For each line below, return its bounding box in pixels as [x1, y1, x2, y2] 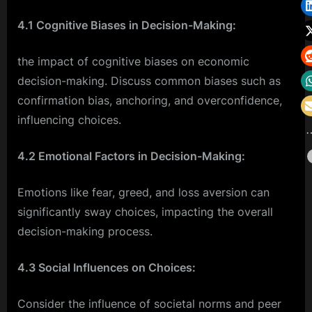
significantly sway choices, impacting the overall [17, 204, 273, 219]
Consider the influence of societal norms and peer [17, 296, 281, 311]
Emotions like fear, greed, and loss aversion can [17, 185, 270, 199]
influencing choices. [17, 112, 121, 127]
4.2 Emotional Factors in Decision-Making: [17, 148, 245, 163]
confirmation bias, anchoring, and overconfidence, [17, 93, 282, 107]
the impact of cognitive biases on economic [17, 54, 249, 68]
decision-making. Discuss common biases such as [17, 73, 281, 88]
